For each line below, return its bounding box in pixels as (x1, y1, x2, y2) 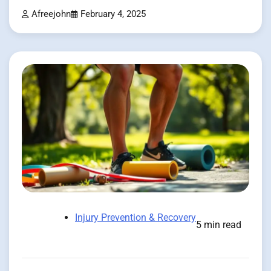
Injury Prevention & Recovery (75, 211, 196, 223)
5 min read (196, 218, 241, 230)
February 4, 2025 (80, 9, 146, 20)
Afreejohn (31, 9, 71, 20)
